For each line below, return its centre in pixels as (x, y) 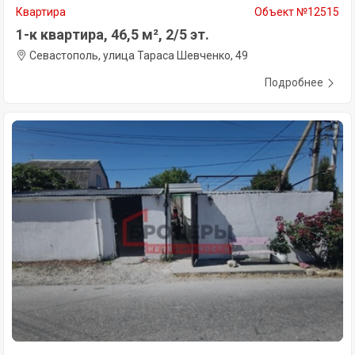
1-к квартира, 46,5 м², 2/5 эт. (113, 35)
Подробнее (294, 83)
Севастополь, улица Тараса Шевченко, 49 (137, 56)
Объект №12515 (297, 12)
